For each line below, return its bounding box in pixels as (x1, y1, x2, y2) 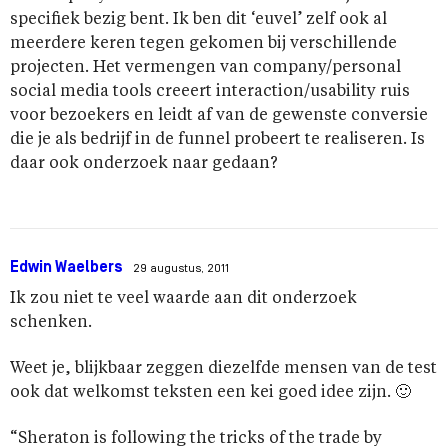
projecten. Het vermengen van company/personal (10, 60, 401, 77)
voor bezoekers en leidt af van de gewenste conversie (10, 108, 428, 125)
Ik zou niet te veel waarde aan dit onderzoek (10, 291, 357, 308)
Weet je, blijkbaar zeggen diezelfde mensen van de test (10, 361, 437, 378)
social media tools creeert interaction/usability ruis (10, 84, 410, 101)
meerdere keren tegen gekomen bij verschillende (10, 36, 397, 53)
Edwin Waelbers (10, 260, 123, 277)
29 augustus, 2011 (133, 263, 229, 276)
